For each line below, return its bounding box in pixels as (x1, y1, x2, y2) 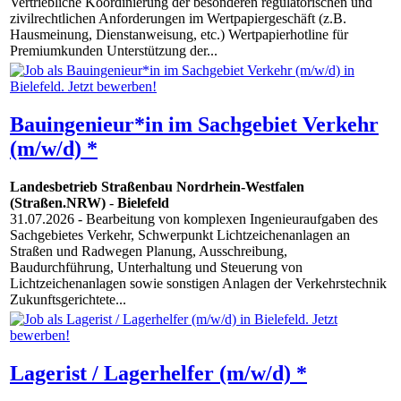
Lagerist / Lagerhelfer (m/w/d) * (10, 362, 307, 386)
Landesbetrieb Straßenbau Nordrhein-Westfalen (10, 179, 304, 195)
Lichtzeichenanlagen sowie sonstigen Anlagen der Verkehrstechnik (10, 276, 387, 292)
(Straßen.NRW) (10, 195, 106, 211)
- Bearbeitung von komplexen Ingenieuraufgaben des (74, 211, 378, 227)
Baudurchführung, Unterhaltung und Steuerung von (10, 260, 303, 276)
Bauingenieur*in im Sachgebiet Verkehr (10, 113, 379, 137)
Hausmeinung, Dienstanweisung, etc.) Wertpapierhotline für (10, 27, 348, 43)
